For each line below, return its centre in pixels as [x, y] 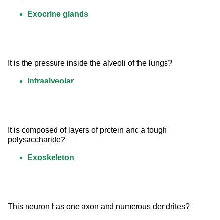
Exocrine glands [58, 14]
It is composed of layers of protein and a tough [88, 130]
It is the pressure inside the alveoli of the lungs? [90, 63]
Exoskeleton [51, 158]
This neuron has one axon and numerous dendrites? [99, 207]
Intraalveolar [51, 81]
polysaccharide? [37, 140]
